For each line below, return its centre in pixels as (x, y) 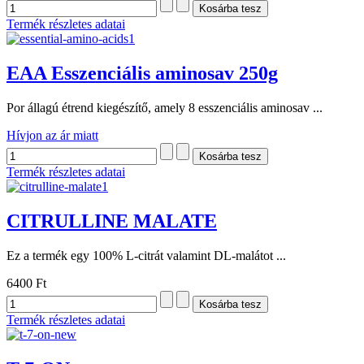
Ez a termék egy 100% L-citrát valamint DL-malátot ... (146, 255)
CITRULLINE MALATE (112, 221)
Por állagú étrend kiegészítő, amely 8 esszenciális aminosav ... (165, 107)
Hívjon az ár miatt (52, 135)
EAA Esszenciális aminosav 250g (142, 73)
